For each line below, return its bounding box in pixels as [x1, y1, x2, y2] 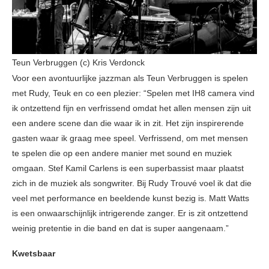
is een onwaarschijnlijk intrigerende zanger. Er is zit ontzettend [12, 208, 248, 219]
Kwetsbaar [12, 249, 55, 259]
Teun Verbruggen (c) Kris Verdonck [12, 58, 145, 68]
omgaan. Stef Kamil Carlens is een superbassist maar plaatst [12, 163, 244, 174]
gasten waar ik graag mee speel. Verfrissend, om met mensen [12, 133, 248, 144]
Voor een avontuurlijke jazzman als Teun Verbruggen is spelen [12, 73, 248, 83]
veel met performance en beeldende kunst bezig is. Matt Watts [12, 193, 249, 204]
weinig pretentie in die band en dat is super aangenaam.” [12, 223, 229, 234]
